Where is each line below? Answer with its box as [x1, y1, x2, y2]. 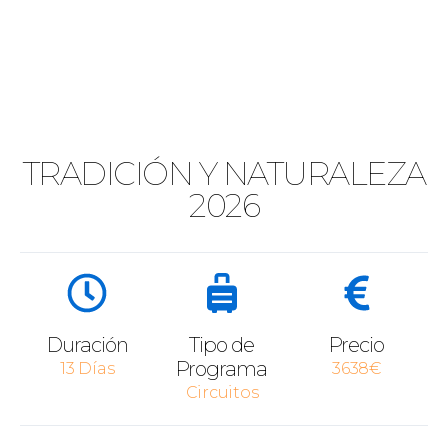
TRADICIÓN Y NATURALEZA [22, 154, 426, 193]
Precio [329, 333, 385, 357]
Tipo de [189, 333, 255, 357]
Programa [176, 357, 268, 381]
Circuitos [185, 383, 259, 402]
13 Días [60, 359, 115, 378]
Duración [46, 333, 128, 357]
